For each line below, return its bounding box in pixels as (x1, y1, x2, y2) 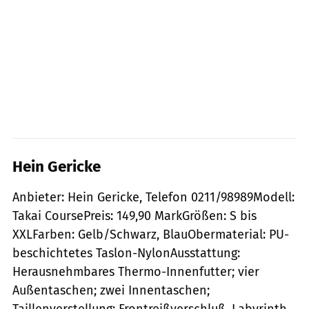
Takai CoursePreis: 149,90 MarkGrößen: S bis (12, 208, 257, 223)
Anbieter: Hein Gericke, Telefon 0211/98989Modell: (12, 189, 295, 205)
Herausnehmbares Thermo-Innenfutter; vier (12, 263, 259, 279)
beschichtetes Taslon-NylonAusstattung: (12, 245, 240, 261)
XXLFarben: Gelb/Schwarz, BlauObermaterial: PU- (12, 226, 289, 242)
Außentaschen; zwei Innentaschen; (12, 282, 210, 298)
